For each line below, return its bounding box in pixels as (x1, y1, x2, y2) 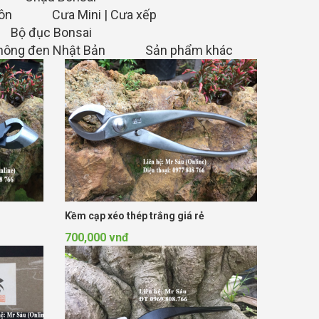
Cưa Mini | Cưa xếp (52, 7, 157, 22)
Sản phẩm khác (145, 43, 233, 58)
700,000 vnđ (64, 230, 129, 244)
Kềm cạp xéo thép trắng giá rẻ (64, 209, 204, 221)
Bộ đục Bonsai (11, 25, 92, 40)
